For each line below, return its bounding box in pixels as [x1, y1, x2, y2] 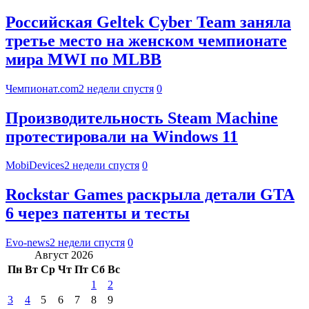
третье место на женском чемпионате [6, 31, 287, 50]
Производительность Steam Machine [6, 108, 278, 127]
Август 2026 [34, 249, 93, 261]
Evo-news [6, 237, 50, 249]
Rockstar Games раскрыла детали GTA [6, 186, 295, 204]
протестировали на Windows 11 [6, 127, 238, 146]
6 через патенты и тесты [6, 204, 190, 223]
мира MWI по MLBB [6, 50, 161, 68]
